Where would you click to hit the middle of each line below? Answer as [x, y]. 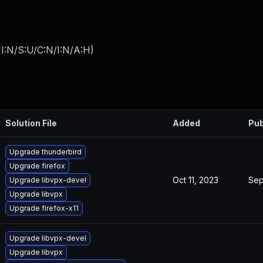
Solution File [31, 123]
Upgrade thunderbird [45, 152]
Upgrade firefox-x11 [44, 208]
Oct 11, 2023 [195, 180]
